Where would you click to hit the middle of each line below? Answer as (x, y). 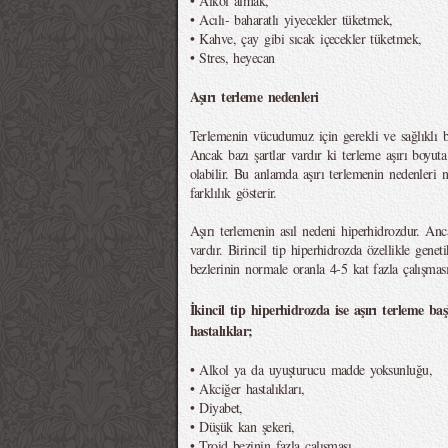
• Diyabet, (216, 407)
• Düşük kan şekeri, (242, 426)
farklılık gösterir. (233, 192)
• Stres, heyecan (232, 57)
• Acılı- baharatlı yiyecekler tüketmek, (291, 19)
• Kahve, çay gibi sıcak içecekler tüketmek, (305, 38)
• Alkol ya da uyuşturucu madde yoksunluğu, (310, 369)
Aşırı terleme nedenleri (254, 96)
